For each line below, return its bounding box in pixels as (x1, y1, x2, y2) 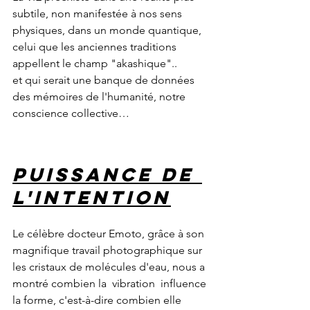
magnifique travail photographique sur (12, 243, 205, 257)
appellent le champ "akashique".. (12, 56, 180, 70)
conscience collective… (12, 106, 129, 120)
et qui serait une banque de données (12, 73, 197, 86)
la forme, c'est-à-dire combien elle (12, 293, 184, 307)
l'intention (12, 185, 171, 209)
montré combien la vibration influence (12, 276, 209, 290)
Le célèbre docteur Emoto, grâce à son (12, 226, 207, 240)
